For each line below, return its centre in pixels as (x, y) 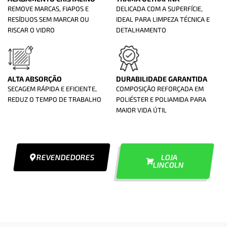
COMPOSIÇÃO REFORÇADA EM (160, 89)
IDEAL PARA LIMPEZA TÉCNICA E (163, 20)
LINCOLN (168, 165)
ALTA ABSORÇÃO (35, 79)
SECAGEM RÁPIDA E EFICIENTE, (52, 89)
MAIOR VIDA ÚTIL (141, 110)
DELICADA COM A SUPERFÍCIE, (159, 9)
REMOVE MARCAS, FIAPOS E (48, 9)
